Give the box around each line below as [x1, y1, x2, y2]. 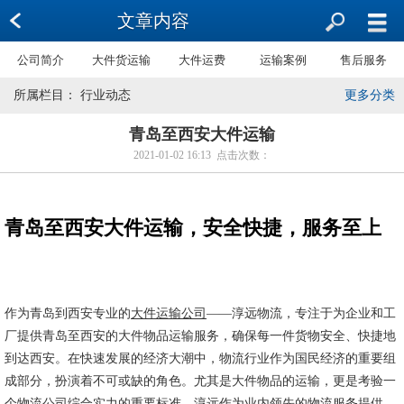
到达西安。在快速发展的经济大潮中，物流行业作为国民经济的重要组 [5, 352, 396, 365]
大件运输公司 [131, 307, 207, 320]
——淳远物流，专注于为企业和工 [207, 307, 396, 320]
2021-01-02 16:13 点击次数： [133, 149, 271, 161]
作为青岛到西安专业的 [5, 307, 131, 320]
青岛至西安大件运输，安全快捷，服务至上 [5, 216, 381, 239]
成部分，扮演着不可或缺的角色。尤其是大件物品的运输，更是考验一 [5, 374, 396, 388]
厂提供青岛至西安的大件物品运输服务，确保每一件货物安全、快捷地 [5, 329, 396, 343]
